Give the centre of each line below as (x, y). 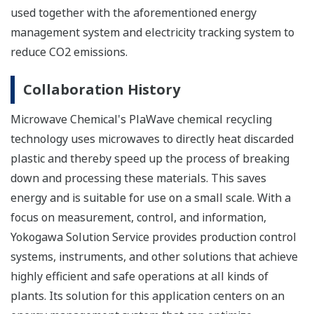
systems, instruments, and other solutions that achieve (154, 257)
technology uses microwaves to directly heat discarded (152, 139)
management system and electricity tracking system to (152, 33)
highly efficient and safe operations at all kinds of (139, 277)
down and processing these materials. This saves (138, 178)
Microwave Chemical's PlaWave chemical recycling (141, 120)
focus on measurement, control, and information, (138, 218)
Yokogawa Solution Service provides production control (153, 237)
